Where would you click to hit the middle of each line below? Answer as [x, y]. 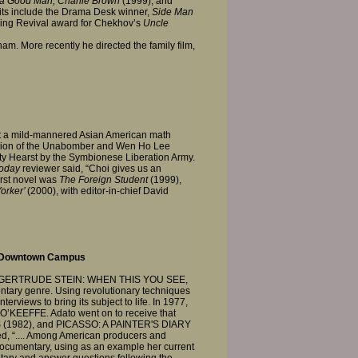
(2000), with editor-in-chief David [98, 191]
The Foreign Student [103, 179]
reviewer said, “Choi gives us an [91, 168]
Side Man [173, 12]
